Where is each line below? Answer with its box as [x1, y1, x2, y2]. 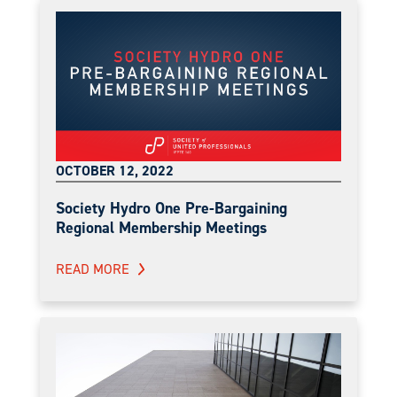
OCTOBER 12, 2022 [56, 160, 174, 180]
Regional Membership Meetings [56, 216, 267, 238]
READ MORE [56, 259, 129, 278]
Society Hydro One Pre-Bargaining [56, 197, 287, 219]
